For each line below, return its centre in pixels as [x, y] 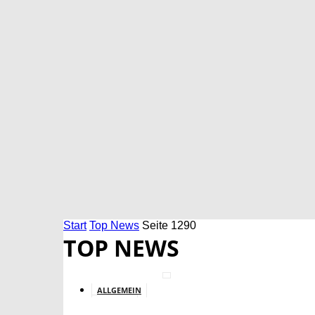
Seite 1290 [169, 225]
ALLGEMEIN [119, 290]
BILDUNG [115, 303]
